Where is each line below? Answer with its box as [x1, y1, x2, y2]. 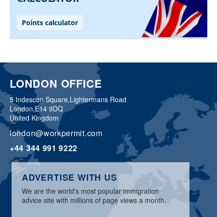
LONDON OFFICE [10, 76, 102, 92]
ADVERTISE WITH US [22, 171, 117, 184]
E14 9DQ [35, 104, 63, 114]
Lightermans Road [70, 94, 126, 105]
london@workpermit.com [10, 127, 103, 139]
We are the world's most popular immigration [22, 186, 159, 196]
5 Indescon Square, [10, 94, 70, 105]
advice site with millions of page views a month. [22, 195, 167, 205]
